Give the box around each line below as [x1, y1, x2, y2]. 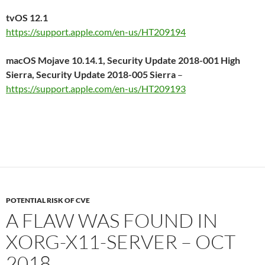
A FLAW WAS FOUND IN [6, 208, 218, 233]
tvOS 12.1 [6, 12, 48, 24]
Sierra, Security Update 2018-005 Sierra [6, 69, 176, 80]
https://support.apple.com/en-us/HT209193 [6, 83, 186, 95]
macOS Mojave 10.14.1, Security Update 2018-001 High [6, 54, 240, 66]
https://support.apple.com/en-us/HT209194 [6, 26, 186, 38]
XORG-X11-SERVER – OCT [6, 230, 235, 254]
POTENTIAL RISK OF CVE [6, 196, 90, 205]
